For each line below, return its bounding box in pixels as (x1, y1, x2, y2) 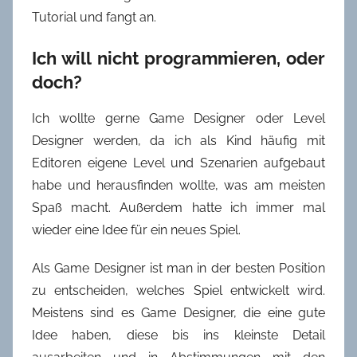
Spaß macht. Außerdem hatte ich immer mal (32, 199, 325, 215)
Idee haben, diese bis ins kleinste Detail (32, 327, 325, 343)
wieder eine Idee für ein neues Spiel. (32, 222, 241, 237)
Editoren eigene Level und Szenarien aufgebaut (32, 155, 325, 171)
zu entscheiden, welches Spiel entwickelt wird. (32, 282, 325, 298)
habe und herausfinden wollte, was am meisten (32, 177, 325, 193)
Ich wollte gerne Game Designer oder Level (32, 110, 325, 126)
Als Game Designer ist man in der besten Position (32, 260, 325, 276)
